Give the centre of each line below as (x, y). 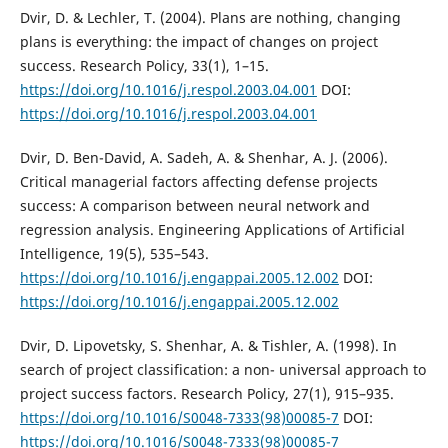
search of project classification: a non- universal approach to (222, 370)
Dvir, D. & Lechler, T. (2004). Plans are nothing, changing (210, 18)
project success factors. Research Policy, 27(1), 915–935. (206, 394)
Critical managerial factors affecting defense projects (198, 182)
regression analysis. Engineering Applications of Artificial (212, 230)
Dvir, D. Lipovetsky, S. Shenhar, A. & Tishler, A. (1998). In (208, 346)
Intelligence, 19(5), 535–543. (114, 254)
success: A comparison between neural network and (194, 206)
